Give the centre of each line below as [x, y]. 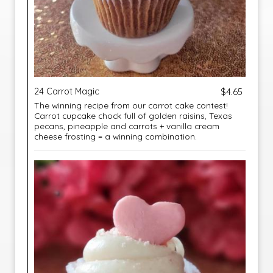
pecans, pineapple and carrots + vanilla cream [127, 126]
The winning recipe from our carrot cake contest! [131, 105]
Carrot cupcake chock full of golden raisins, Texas [133, 115]
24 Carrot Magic [67, 91]
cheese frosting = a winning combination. [115, 136]
